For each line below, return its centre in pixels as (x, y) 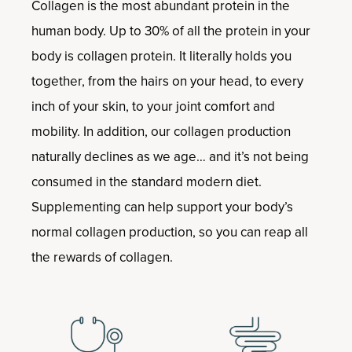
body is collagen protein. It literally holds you (161, 56)
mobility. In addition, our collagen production (161, 131)
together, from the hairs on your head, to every (167, 81)
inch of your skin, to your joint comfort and (153, 106)
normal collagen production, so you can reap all (170, 232)
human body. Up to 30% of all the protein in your (171, 31)
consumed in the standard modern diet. (147, 181)
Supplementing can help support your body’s (162, 207)
